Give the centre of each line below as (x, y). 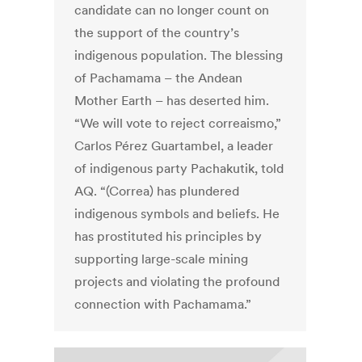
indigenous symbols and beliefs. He (177, 214)
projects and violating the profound (177, 282)
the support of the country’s (157, 33)
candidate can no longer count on (172, 10)
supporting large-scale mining (162, 259)
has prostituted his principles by (168, 236)
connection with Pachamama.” (163, 304)
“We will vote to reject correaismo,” (178, 123)
